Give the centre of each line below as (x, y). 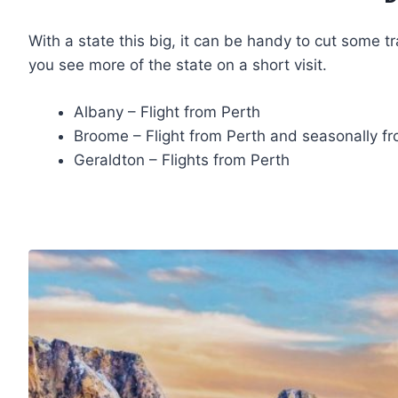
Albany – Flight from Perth (167, 111)
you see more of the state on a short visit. (178, 65)
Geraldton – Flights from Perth (182, 159)
